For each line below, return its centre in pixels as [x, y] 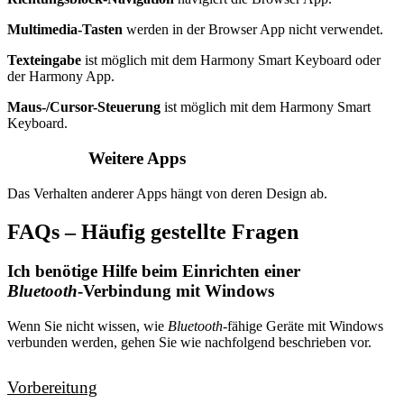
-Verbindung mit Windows [176, 291]
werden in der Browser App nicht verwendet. [253, 30]
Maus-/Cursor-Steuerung [84, 107]
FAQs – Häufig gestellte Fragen [153, 231]
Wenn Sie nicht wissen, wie [87, 326]
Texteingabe [44, 60]
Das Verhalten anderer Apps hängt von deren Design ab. [167, 193]
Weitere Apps [137, 158]
